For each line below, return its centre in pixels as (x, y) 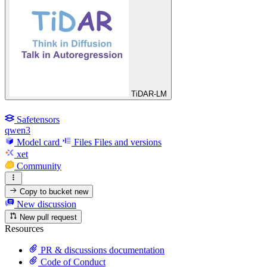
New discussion (45, 204)
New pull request (47, 217)
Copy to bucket (46, 192)
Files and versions (128, 142)
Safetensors (38, 119)
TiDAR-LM (149, 94)
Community (39, 166)
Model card (38, 142)
